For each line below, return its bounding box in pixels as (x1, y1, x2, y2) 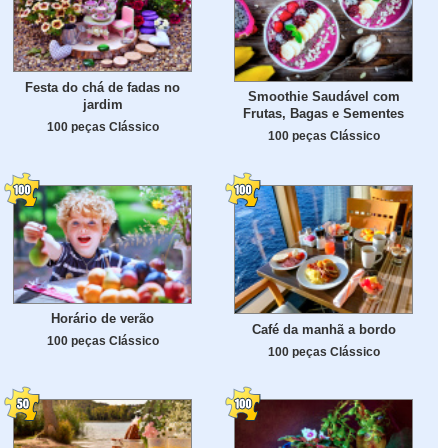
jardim (82, 96, 123, 112)
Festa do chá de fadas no (25, 79, 180, 95)
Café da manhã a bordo (251, 322, 396, 338)
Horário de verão (51, 311, 154, 327)
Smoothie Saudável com (247, 89, 400, 105)
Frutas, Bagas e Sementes (243, 106, 404, 122)
